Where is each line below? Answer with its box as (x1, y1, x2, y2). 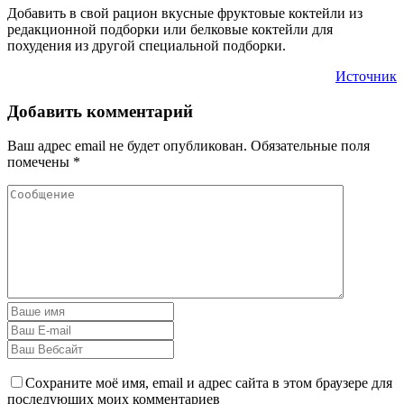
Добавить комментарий (7, 101, 193, 121)
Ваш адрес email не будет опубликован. (7, 138, 247, 154)
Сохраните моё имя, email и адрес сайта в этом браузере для (25, 375, 392, 391)
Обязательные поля (251, 138, 370, 154)
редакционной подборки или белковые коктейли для (7, 21, 333, 37)
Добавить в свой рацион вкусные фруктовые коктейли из (7, 5, 363, 21)
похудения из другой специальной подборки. (7, 37, 286, 53)
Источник (335, 68, 397, 84)
